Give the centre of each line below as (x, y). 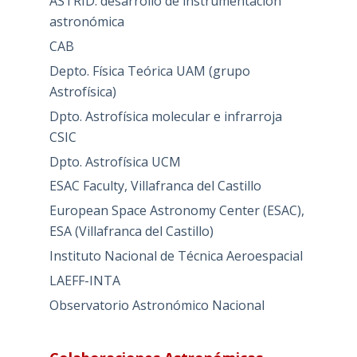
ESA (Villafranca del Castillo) (131, 231)
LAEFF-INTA (84, 280)
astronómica (86, 22)
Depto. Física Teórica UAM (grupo (149, 71)
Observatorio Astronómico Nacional (157, 305)
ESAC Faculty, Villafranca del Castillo (155, 186)
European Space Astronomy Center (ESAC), (177, 211)
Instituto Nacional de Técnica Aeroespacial (176, 256)
